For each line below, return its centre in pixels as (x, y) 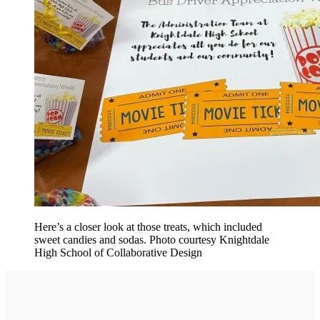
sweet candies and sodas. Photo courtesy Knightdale (152, 239)
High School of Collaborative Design (118, 252)
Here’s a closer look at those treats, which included (148, 226)
